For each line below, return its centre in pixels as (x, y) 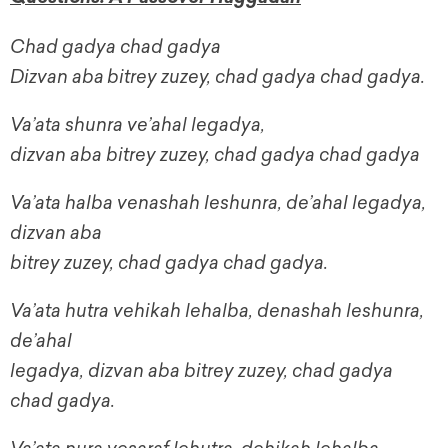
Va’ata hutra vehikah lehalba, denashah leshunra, (217, 311)
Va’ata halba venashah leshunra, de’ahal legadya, (218, 203)
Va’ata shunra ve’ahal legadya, (137, 125)
